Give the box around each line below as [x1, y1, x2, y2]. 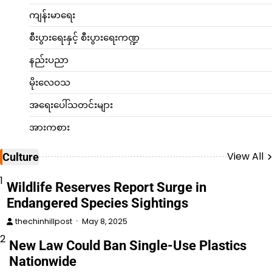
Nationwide [9, 253, 76, 269]
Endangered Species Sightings [7, 195, 188, 211]
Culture [2, 150, 39, 163]
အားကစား [29, 120, 70, 134]
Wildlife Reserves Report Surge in [7, 179, 206, 195]
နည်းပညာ [29, 53, 69, 66]
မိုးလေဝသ [29, 75, 70, 89]
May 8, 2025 [82, 216, 127, 226]
